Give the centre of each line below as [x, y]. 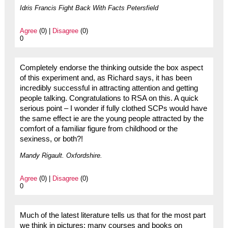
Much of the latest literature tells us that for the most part [112, 216]
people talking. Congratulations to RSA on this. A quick [109, 98]
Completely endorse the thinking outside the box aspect [111, 68]
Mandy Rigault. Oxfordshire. [61, 156]
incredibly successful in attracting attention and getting [109, 88]
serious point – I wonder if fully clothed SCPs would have [113, 109]
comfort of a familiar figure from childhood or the [98, 129]
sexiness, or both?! [51, 139]
